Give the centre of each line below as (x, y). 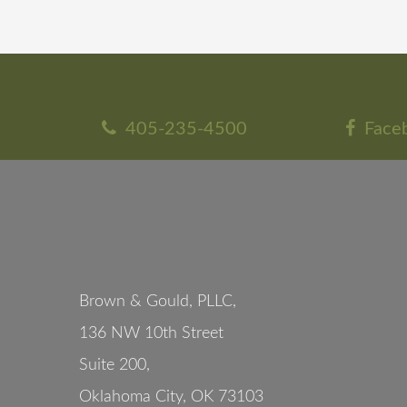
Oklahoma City (131, 397)
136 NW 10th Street (151, 333)
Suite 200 (113, 365)
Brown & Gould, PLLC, (158, 302)
